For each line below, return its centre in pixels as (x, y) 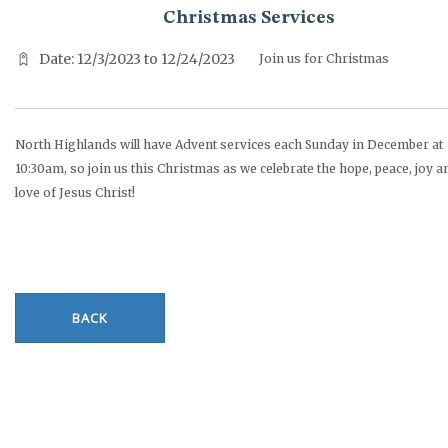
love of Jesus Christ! (75, 192)
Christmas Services (248, 17)
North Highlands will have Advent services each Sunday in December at (229, 144)
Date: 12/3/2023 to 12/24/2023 (137, 58)
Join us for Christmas (324, 58)
